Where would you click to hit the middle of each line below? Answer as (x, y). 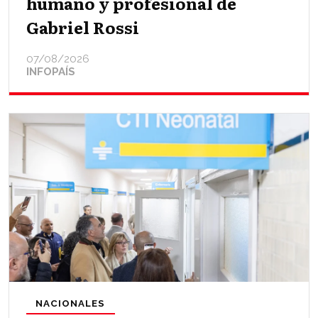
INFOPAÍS (51, 71)
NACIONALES (71, 303)
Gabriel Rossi (83, 27)
